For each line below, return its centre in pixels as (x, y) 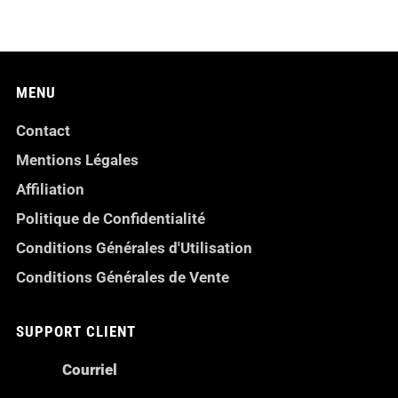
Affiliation (50, 189)
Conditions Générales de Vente (123, 277)
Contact (43, 130)
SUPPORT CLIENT (76, 331)
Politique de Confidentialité (111, 218)
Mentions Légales (77, 159)
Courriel (90, 369)
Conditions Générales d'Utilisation (134, 247)
